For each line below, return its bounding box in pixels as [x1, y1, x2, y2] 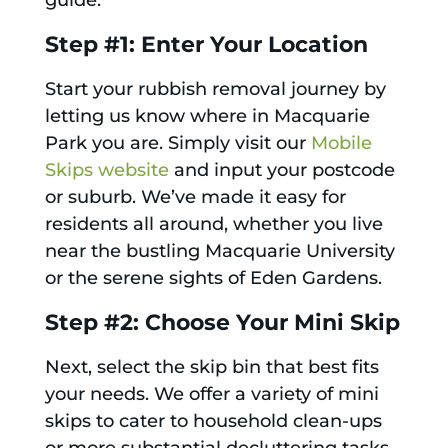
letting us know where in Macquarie [44, 105, 370, 128]
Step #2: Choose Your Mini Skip [44, 309, 400, 337]
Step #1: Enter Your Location [44, 31, 368, 59]
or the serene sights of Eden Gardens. [44, 267, 382, 290]
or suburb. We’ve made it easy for [44, 186, 346, 209]
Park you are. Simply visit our [44, 132, 311, 155]
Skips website [44, 159, 169, 182]
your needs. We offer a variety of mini [44, 383, 379, 406]
